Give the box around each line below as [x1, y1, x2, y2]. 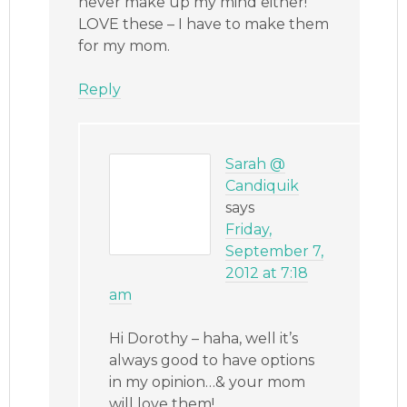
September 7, [225, 243, 324, 261]
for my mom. [78, 37, 171, 55]
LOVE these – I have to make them [78, 15, 330, 34]
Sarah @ [225, 155, 286, 174]
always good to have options [109, 352, 315, 370]
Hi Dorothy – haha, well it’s [109, 330, 299, 348]
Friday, [225, 221, 273, 239]
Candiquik [225, 177, 300, 195]
